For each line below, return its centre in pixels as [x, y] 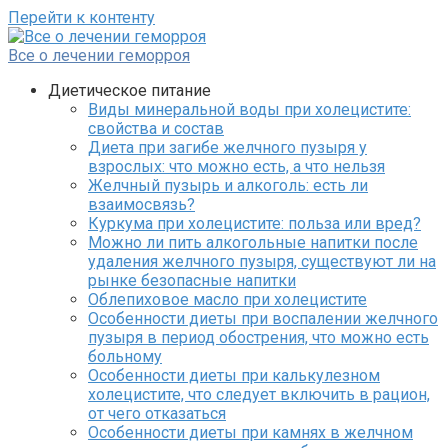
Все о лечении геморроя [99, 55]
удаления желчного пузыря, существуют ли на [262, 261]
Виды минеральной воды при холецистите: [249, 109]
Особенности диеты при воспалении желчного [263, 318]
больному [125, 356]
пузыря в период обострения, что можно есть [258, 337]
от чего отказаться [157, 413]
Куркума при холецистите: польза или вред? [254, 223]
